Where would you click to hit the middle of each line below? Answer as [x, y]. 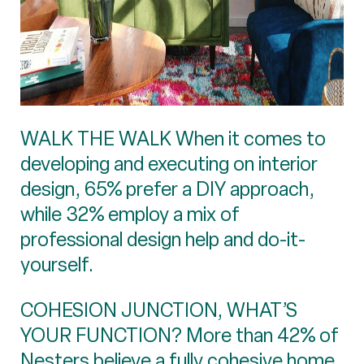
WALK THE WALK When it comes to [173, 138]
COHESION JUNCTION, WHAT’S [159, 310]
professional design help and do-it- [163, 239]
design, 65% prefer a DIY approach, [167, 188]
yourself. [57, 264]
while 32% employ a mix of [130, 214]
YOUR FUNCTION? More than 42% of [180, 335]
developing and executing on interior [169, 163]
